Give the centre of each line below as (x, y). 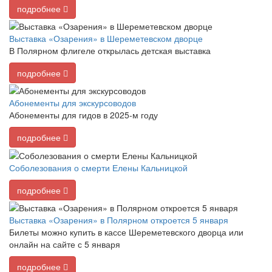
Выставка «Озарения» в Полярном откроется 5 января (119, 219)
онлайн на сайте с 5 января (65, 244)
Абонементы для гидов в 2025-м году (83, 115)
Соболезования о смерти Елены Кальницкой (98, 167)
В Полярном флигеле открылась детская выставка (110, 50)
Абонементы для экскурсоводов (73, 103)
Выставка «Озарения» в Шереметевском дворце (106, 38)
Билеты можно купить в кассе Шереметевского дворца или (126, 232)
